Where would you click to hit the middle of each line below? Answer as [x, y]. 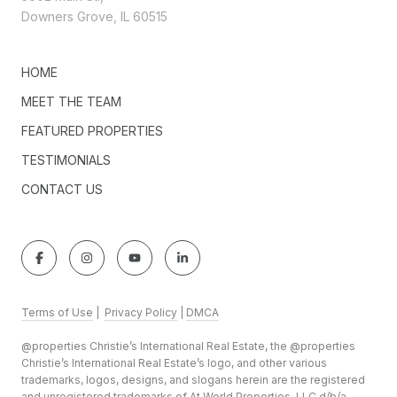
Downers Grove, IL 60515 [94, 16]
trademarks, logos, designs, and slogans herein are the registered [193, 379]
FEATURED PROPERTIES [92, 130]
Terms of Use [57, 312]
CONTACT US [62, 189]
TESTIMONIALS [66, 160]
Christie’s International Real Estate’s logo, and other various [174, 362]
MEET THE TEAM [71, 101]
